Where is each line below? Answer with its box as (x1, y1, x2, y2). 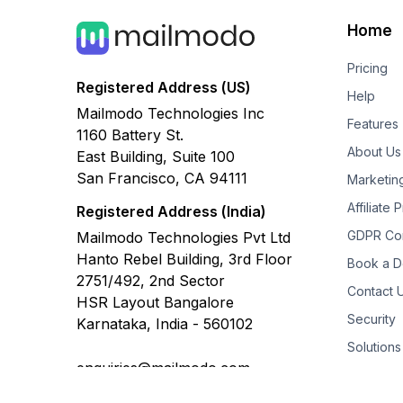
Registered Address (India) (76, 201, 266, 220)
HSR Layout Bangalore (76, 292, 234, 311)
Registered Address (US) (76, 77, 251, 96)
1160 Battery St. (76, 125, 184, 144)
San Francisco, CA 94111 (76, 168, 247, 187)
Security (346, 311, 396, 327)
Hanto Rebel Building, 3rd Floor (76, 249, 292, 268)
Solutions (346, 339, 401, 355)
